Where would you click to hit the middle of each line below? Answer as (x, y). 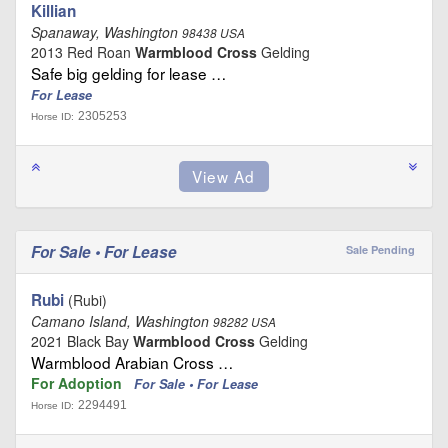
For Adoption (78, 383)
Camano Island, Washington (122, 321)
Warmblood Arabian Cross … (132, 362)
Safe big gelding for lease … (128, 73)
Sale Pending (380, 250)
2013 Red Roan (83, 52)
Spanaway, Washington (106, 32)
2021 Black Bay (82, 341)
